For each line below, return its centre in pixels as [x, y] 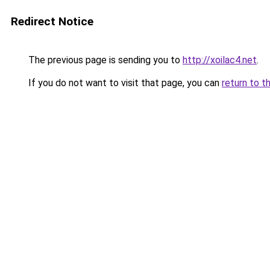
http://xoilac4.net [220, 60]
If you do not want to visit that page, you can [124, 83]
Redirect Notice [52, 21]
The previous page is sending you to [104, 60]
